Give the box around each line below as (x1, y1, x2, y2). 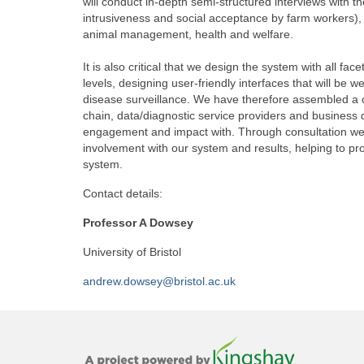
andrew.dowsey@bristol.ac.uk (83, 274, 236, 288)
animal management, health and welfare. (83, 27, 293, 41)
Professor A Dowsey (83, 215, 193, 229)
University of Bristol (83, 245, 181, 258)
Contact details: (83, 186, 162, 200)
